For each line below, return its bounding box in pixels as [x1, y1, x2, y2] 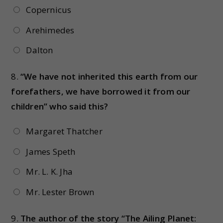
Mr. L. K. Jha [26, 166, 73, 178]
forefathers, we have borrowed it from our [11, 86, 191, 98]
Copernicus [26, 4, 72, 16]
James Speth [26, 145, 76, 157]
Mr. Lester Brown [26, 186, 95, 198]
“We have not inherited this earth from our [20, 71, 198, 83]
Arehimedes [26, 24, 75, 36]
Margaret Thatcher [26, 125, 103, 137]
